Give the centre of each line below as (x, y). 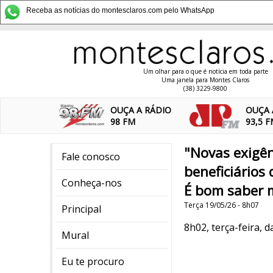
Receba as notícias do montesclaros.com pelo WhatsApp (120, 10)
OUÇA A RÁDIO (141, 110)
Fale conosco (91, 157)
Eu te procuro (93, 261)
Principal (81, 209)
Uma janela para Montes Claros (205, 80)
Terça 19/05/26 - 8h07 (222, 205)
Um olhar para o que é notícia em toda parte (205, 71)
